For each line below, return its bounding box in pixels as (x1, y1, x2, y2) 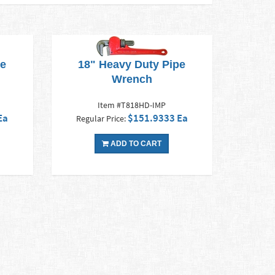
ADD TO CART (109, 139, 162, 149)
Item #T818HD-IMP (98, 99, 166, 111)
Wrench (111, 73, 152, 86)
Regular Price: (76, 113, 128, 125)
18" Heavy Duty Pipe (78, 58, 186, 71)
